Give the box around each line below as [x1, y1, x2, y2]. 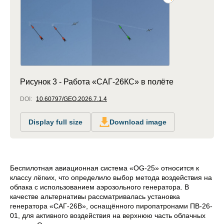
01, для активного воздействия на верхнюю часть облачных [10, 211, 205, 220]
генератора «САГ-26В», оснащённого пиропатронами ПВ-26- [10, 202, 212, 210]
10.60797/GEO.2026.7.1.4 [36, 95, 107, 103]
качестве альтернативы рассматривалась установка [10, 192, 180, 201]
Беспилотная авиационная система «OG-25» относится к [10, 164, 199, 172]
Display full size [28, 118, 82, 126]
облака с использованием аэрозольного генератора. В [10, 183, 189, 191]
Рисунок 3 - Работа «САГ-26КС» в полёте [20, 77, 173, 86]
